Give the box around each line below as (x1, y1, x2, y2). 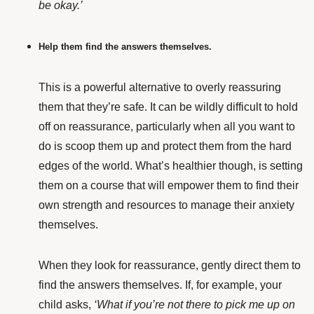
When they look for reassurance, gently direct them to (39, 259, 301, 272)
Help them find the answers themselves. (39, 41, 212, 53)
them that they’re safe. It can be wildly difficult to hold (39, 101, 298, 114)
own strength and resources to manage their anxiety (39, 199, 294, 212)
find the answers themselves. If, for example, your (39, 279, 282, 292)
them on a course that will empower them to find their (39, 179, 299, 192)
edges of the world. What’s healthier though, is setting (39, 160, 303, 172)
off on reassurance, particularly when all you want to (39, 121, 295, 133)
